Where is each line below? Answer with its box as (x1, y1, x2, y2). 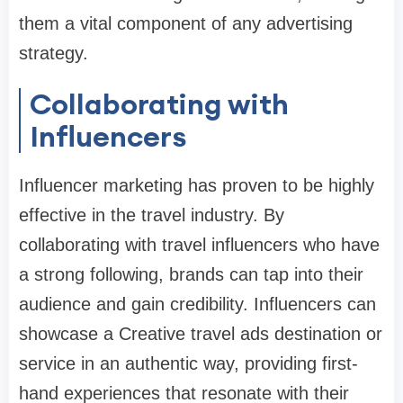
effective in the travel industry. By (19, 205, 284, 226)
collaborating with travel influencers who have (19, 235, 380, 255)
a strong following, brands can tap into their (19, 264, 363, 285)
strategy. (19, 43, 88, 64)
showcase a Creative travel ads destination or (19, 324, 382, 345)
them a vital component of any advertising (19, 13, 353, 34)
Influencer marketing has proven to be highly (19, 175, 374, 196)
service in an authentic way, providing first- (19, 354, 358, 374)
